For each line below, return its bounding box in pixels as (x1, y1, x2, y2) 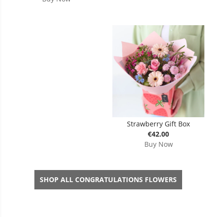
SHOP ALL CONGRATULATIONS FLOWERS (40, 174, 177, 184)
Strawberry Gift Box (127, 119, 190, 129)
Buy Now (144, 139, 173, 149)
